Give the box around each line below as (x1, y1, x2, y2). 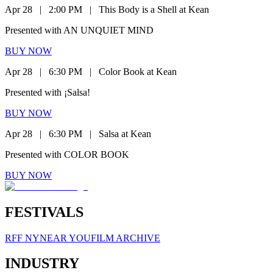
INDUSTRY (5, 255, 79, 272)
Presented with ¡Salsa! (5, 87, 90, 97)
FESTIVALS (5, 204, 83, 220)
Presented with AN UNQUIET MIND (5, 24, 154, 35)
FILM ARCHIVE (91, 232, 160, 243)
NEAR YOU (40, 232, 91, 243)
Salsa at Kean (99, 128, 151, 139)
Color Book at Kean (99, 66, 177, 77)
